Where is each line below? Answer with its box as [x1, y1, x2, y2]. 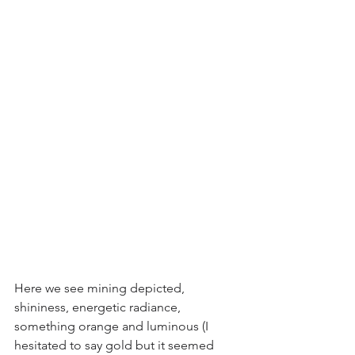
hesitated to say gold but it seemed [14, 338, 217, 353]
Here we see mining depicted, [14, 281, 188, 296]
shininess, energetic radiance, [14, 300, 184, 315]
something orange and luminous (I [14, 319, 212, 334]
